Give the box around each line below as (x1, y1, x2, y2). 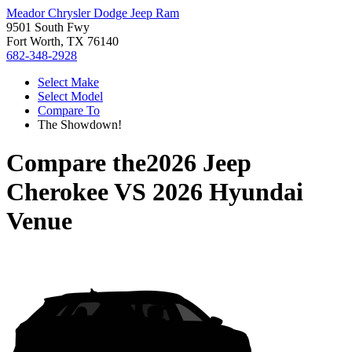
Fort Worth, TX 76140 (6, 35, 119, 48)
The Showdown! (38, 118, 122, 131)
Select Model (38, 90, 103, 103)
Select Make (38, 75, 99, 89)
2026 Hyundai (152, 178, 303, 207)
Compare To (38, 104, 100, 117)
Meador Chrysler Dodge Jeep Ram (6, 6, 179, 20)
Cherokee (6, 178, 108, 207)
